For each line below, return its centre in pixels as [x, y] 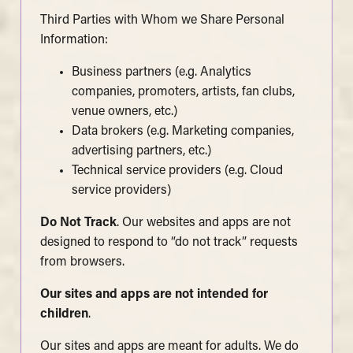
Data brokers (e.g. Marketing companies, [182, 131]
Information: [74, 40]
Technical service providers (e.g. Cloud [177, 171]
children [64, 314]
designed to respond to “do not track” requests [169, 242]
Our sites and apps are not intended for [154, 294]
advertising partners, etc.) [141, 151]
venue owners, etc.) [124, 111]
